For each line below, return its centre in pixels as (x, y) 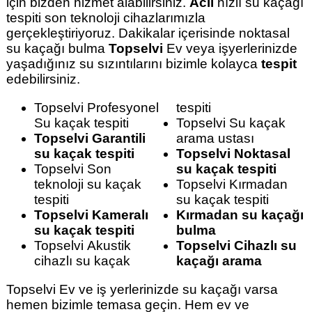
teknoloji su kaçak (87, 185)
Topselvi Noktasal (234, 154)
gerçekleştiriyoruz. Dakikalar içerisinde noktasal (148, 33)
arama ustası (216, 139)
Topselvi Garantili (89, 139)
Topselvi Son (72, 169)
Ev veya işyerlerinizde (230, 48)
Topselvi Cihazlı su (237, 246)
